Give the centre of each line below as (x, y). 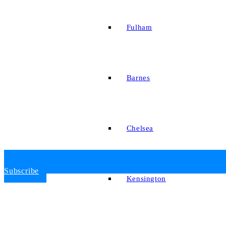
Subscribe (22, 171)
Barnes (138, 78)
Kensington (146, 179)
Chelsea (140, 128)
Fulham (139, 27)
